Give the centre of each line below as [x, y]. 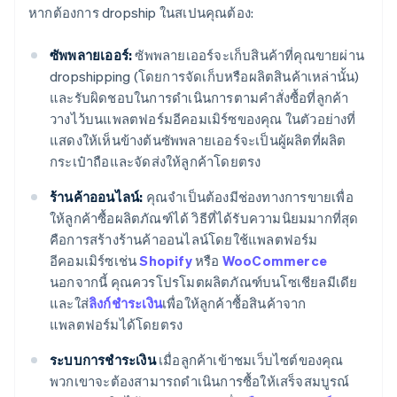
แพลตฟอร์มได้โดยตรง [117, 325]
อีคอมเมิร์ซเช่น [95, 261]
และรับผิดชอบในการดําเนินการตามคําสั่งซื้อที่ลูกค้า [199, 98]
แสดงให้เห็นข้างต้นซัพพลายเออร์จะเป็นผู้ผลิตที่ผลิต [198, 140]
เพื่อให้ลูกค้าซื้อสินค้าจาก [234, 304]
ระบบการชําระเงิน [103, 360]
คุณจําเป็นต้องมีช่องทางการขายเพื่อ [248, 197]
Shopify [166, 261]
